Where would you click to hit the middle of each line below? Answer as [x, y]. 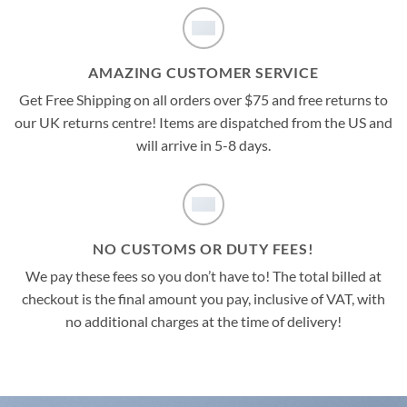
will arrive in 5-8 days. [203, 144]
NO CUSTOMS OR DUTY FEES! [203, 248]
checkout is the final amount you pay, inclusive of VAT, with [203, 298]
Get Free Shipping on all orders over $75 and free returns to [203, 99]
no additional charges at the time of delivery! [203, 321]
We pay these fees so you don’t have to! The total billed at [203, 275]
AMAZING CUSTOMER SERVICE [203, 72]
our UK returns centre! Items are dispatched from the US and [203, 122]
